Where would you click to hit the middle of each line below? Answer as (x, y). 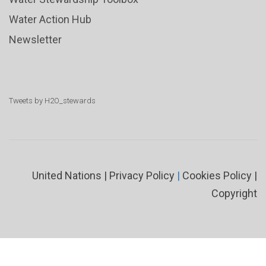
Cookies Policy (217, 175)
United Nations (67, 175)
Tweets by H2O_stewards (52, 101)
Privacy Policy (142, 175)
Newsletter (35, 39)
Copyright (234, 193)
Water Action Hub (50, 19)
